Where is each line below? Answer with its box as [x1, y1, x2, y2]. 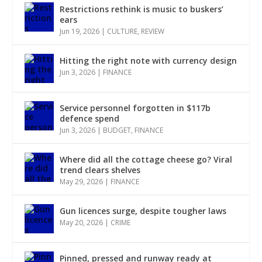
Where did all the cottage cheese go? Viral [60, 154, 233, 166]
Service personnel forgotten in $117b [60, 102, 211, 114]
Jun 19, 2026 [60, 26, 100, 37]
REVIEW [141, 26, 165, 37]
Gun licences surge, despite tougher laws [60, 205, 227, 217]
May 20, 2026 [60, 218, 104, 228]
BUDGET [103, 125, 132, 136]
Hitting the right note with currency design [60, 55, 237, 67]
